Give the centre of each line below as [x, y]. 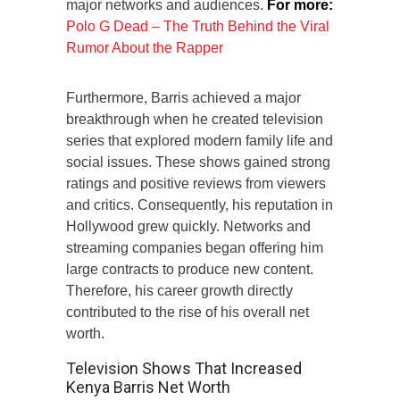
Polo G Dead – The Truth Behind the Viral [198, 26]
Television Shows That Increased [184, 368]
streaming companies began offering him [195, 247]
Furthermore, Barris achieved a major [183, 97]
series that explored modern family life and [200, 140]
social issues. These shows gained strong [198, 162]
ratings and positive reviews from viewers [196, 183]
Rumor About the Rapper [145, 47]
